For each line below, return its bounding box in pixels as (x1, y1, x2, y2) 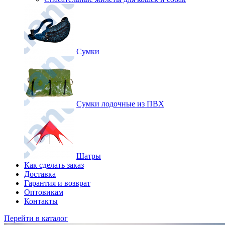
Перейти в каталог (4, 214, 68, 222)
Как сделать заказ (24, 161, 84, 169)
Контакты (24, 197, 58, 205)
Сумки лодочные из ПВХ (76, 99, 164, 108)
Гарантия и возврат (24, 179, 90, 187)
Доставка (24, 170, 56, 178)
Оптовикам (24, 188, 63, 196)
